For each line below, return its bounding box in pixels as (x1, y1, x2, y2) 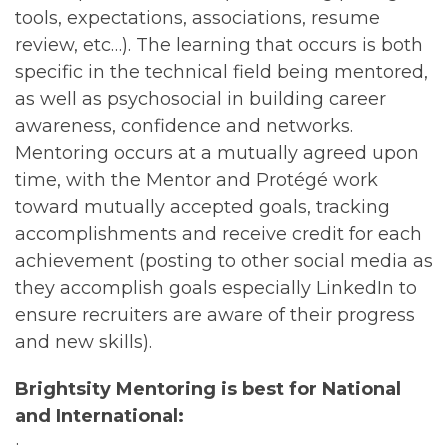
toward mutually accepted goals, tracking (15, 195, 390, 218)
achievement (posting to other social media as (15, 249, 433, 272)
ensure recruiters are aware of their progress (15, 303, 415, 326)
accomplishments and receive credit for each (15, 222, 422, 245)
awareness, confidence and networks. (15, 114, 353, 137)
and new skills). (15, 330, 152, 353)
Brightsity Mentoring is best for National (15, 377, 401, 400)
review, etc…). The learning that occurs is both (15, 33, 423, 56)
